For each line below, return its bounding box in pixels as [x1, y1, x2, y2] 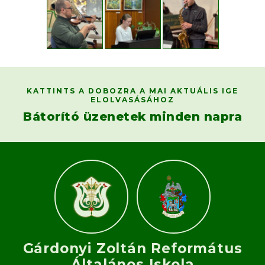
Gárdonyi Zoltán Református [22, 240, 243, 257]
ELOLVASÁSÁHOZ [91, 95, 174, 105]
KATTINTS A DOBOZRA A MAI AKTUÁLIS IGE [27, 86, 238, 96]
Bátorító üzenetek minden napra [23, 109, 242, 124]
